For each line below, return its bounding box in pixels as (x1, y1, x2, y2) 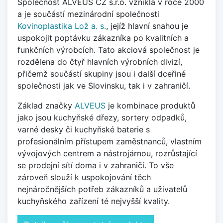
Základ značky (17, 101, 75, 111)
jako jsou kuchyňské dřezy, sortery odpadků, (17, 112, 187, 123)
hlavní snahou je (128, 21, 188, 31)
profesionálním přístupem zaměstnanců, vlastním (17, 136, 202, 147)
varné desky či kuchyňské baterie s (17, 124, 150, 135)
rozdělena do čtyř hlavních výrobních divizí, (17, 57, 182, 67)
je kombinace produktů (106, 101, 195, 111)
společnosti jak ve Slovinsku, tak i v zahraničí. (17, 81, 193, 91)
